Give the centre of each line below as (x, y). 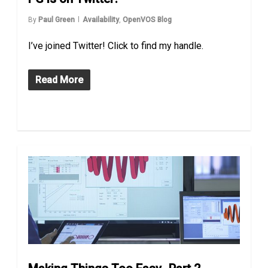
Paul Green (57, 20)
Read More (60, 80)
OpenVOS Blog (147, 20)
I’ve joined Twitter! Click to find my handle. (116, 46)
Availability (101, 20)
